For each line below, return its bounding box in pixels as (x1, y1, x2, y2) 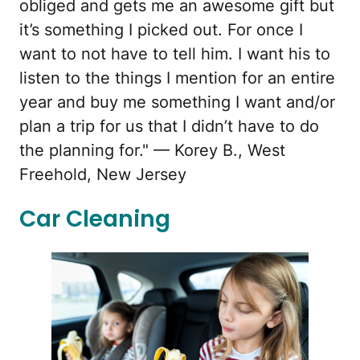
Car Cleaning (19, 203, 170, 235)
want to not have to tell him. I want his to (19, 44, 330, 64)
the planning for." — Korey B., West (19, 141, 285, 161)
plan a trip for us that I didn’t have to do (19, 117, 319, 137)
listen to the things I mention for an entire (19, 68, 335, 88)
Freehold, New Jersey (19, 165, 186, 185)
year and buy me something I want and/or (19, 92, 335, 112)
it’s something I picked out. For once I (19, 20, 303, 40)
